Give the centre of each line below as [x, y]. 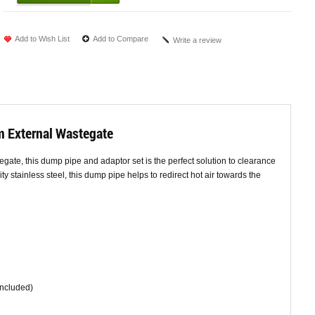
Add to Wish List [42, 39]
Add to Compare [121, 39]
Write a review [197, 40]
